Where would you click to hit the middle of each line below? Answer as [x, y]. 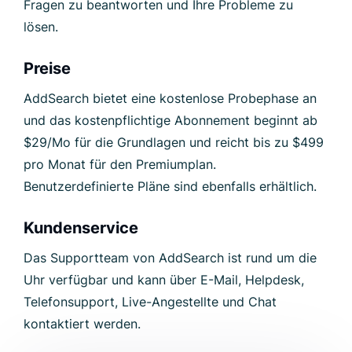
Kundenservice [81, 227]
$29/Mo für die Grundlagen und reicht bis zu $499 [174, 142]
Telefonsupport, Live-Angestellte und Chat [150, 301]
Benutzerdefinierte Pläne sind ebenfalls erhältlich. [170, 186]
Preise [47, 68]
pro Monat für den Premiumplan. [120, 164]
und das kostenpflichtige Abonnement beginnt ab [170, 120]
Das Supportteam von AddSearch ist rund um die [170, 257]
